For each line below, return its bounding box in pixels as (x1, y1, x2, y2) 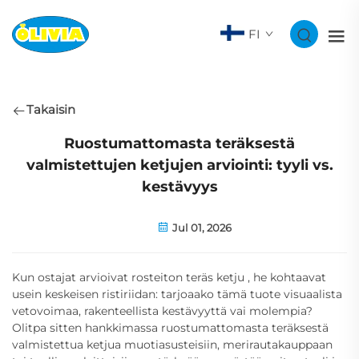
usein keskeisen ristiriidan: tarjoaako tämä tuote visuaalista (12, 286, 342, 301)
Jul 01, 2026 (169, 220, 232, 234)
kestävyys (141, 177, 218, 196)
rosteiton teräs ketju (131, 269, 248, 284)
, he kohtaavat (248, 269, 326, 284)
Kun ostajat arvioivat (12, 269, 131, 284)
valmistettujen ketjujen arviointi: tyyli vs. (26, 155, 333, 174)
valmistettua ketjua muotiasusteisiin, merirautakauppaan (12, 337, 333, 352)
